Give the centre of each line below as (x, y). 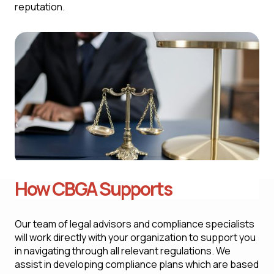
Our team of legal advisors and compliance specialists (135, 224)
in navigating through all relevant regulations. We (123, 251)
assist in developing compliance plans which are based (137, 264)
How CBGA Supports (93, 189)
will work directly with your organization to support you (135, 237)
